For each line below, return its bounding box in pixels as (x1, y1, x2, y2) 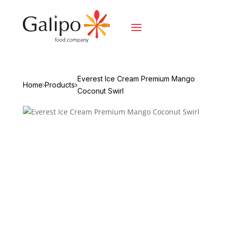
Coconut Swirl (77, 86, 124, 95)
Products (45, 80, 75, 89)
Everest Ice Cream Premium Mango (77, 74, 195, 83)
